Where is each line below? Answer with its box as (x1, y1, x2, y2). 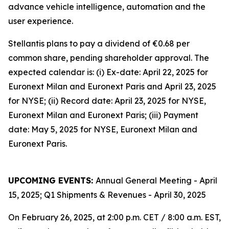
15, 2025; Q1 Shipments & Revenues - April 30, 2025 (8, 190, 206, 200)
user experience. (8, 16, 73, 26)
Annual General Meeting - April (96, 175, 217, 186)
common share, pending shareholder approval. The (8, 53, 209, 63)
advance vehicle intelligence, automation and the (8, 2, 205, 12)
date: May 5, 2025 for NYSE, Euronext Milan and (8, 124, 197, 134)
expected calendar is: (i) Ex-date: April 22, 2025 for (8, 67, 208, 77)
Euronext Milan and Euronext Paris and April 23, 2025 (8, 81, 216, 91)
